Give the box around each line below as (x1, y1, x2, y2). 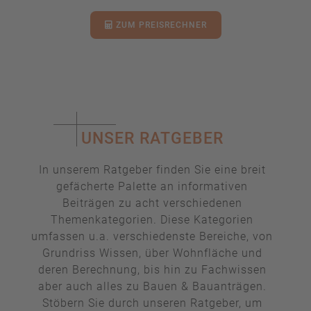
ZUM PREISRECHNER (112, 20, 207, 31)
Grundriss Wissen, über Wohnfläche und (42, 246, 262, 260)
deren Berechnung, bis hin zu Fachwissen (37, 263, 267, 277)
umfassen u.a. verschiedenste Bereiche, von (31, 230, 273, 244)
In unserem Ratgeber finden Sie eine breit (38, 163, 266, 177)
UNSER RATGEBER (81, 129, 224, 149)
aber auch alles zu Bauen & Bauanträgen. (37, 280, 267, 294)
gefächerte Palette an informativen (56, 180, 248, 194)
